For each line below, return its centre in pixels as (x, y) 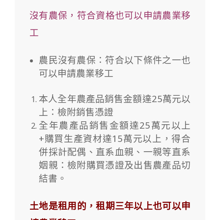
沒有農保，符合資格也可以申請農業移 (110, 16)
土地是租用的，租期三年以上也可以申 (110, 206)
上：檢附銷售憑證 (76, 112)
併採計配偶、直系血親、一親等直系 (115, 151)
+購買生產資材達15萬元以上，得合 (115, 138)
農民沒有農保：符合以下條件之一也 (115, 60)
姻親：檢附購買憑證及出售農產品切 (115, 165)
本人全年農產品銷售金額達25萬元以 (115, 98)
